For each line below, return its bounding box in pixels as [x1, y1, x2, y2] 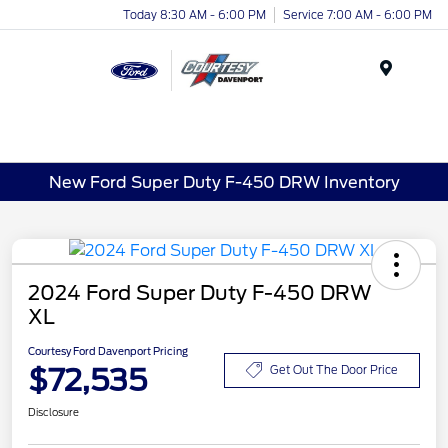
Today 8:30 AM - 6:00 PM [123, 7, 266, 22]
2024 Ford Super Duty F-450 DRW [28, 281, 372, 306]
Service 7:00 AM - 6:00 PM [283, 7, 432, 22]
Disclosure [28, 406, 79, 419]
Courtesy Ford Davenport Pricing [28, 345, 188, 358]
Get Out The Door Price [270, 362, 398, 377]
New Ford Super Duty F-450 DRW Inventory [48, 172, 400, 192]
